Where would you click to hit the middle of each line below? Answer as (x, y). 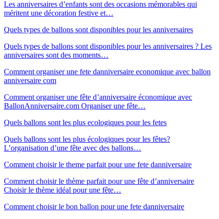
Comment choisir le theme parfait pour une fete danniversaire (98, 164)
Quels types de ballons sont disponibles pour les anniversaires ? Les (108, 46)
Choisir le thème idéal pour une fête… (63, 190)
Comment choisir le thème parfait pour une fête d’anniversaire (99, 181)
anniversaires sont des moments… (56, 55)
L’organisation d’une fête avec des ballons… (73, 148)
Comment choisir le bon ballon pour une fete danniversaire (94, 206)
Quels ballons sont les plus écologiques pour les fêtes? (87, 139)
